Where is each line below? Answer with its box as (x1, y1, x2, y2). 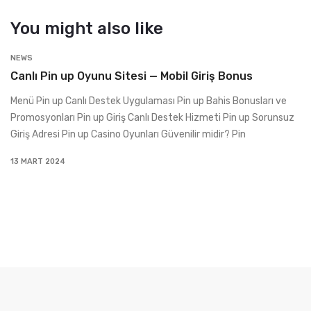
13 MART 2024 (10, 157, 65, 166)
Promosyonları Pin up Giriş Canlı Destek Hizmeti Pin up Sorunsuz (10, 112, 294, 124)
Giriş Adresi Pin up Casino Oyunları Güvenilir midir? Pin (10, 128, 246, 140)
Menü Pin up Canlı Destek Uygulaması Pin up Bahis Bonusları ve (10, 95, 287, 107)
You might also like (10, 19, 163, 38)
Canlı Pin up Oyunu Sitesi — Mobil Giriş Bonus (10, 69, 253, 83)
